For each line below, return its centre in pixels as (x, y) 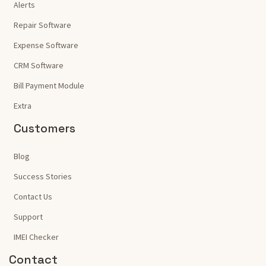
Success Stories (43, 176)
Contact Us (33, 196)
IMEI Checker (36, 237)
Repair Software (42, 25)
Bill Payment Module (49, 85)
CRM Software (39, 65)
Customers (45, 128)
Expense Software (46, 45)
